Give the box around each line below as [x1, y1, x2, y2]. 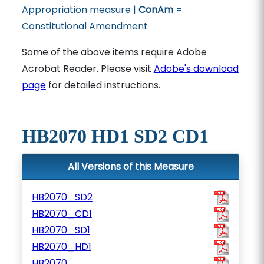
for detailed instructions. [45, 78, 160, 92]
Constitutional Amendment [21, 19, 148, 33]
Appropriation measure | [21, 3, 138, 16]
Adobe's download [153, 62, 239, 75]
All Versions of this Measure [67, 160, 194, 173]
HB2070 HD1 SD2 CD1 [21, 126, 209, 147]
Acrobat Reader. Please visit [21, 62, 154, 75]
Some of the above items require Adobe [21, 45, 207, 59]
